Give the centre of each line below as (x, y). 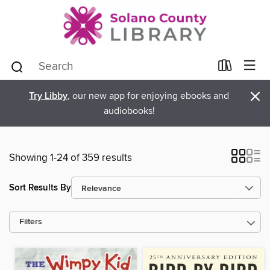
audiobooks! (129, 111)
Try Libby (48, 96)
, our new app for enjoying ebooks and (148, 96)
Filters (31, 222)
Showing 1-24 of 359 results (71, 158)
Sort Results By (40, 187)
